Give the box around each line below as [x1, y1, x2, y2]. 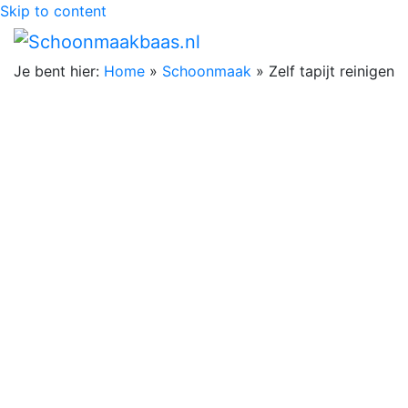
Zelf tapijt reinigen [269, 61, 394, 80]
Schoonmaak [162, 61, 251, 80]
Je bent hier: [14, 61, 99, 80]
